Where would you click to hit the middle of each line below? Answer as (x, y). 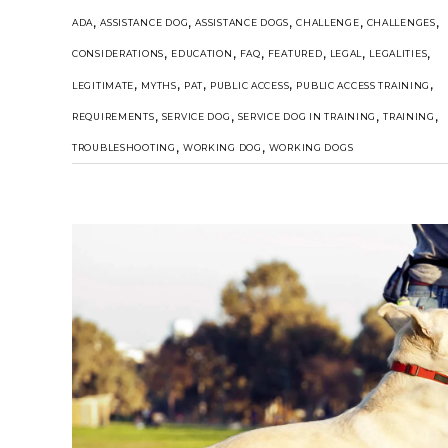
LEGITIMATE (103, 85)
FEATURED (295, 54)
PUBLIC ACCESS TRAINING (363, 85)
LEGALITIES (398, 54)
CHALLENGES (401, 22)
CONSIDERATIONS (118, 54)
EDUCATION (202, 54)
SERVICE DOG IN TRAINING (307, 116)
